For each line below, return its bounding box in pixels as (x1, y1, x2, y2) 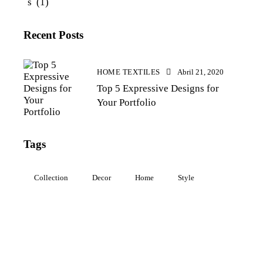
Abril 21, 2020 (177, 67, 224, 76)
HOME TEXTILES (97, 67, 160, 76)
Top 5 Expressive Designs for (97, 82, 219, 94)
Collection (34, 173, 68, 182)
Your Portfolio (97, 96, 156, 108)
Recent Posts (23, 29, 83, 42)
